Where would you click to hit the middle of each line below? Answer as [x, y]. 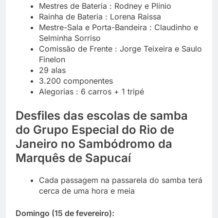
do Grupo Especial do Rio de [95, 129]
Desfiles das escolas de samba [102, 115]
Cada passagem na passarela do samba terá [121, 180]
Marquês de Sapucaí [73, 158]
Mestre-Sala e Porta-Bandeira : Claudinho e [118, 27]
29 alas [52, 70]
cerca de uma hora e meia [87, 191]
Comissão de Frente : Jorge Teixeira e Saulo [120, 48]
